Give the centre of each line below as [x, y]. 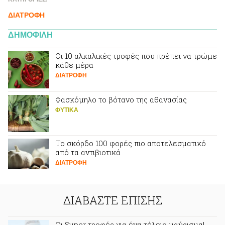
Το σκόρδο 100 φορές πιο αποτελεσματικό [131, 143]
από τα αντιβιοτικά [88, 152]
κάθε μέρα [74, 65]
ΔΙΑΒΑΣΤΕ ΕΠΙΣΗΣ [113, 200]
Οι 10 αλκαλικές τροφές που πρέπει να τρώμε [136, 56]
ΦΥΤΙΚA [67, 110]
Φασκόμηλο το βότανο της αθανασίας [121, 99]
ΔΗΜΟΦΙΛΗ [30, 35]
